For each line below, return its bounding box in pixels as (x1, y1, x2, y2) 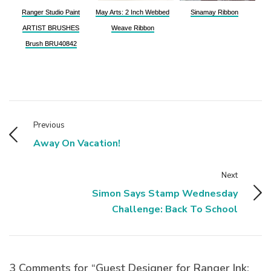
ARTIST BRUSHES (22, 24, 79, 31)
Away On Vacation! (33, 136, 120, 150)
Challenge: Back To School (112, 202, 238, 216)
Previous (33, 119, 65, 131)
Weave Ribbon (111, 24, 154, 31)
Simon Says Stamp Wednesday (92, 186, 238, 200)
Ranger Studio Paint (22, 8, 80, 16)
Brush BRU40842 (25, 39, 77, 47)
